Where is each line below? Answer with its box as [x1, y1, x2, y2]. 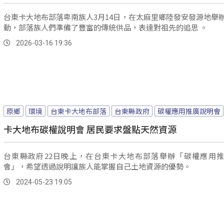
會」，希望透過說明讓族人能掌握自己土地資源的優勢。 [3, 161, 191, 172]
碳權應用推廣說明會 [157, 106, 220, 116]
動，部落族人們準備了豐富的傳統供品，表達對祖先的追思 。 [3, 22, 207, 33]
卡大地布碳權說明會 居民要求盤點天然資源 [3, 122, 176, 136]
